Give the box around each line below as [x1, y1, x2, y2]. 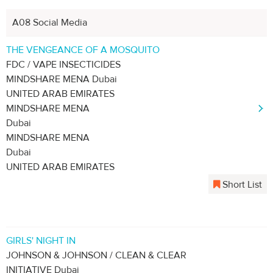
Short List [220, 179, 262, 191]
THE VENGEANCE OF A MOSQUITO [6, 44, 160, 56]
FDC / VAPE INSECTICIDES [6, 58, 121, 71]
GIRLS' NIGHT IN [6, 235, 76, 247]
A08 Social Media [12, 16, 87, 29]
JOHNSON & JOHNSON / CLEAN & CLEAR [6, 249, 186, 261]
